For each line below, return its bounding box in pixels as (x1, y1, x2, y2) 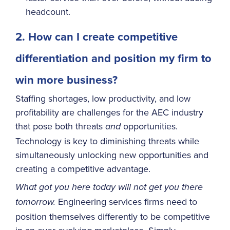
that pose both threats (15, 120, 105, 133)
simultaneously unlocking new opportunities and (15, 148, 208, 162)
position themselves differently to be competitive (15, 209, 210, 223)
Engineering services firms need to (55, 195, 197, 208)
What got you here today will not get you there (15, 181, 203, 193)
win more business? (15, 71, 118, 88)
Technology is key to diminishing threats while (15, 135, 199, 148)
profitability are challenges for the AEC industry (15, 106, 203, 119)
